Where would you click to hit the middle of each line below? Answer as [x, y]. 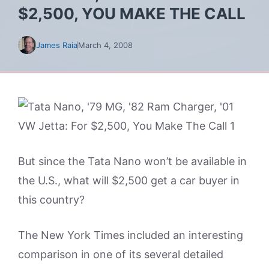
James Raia [57, 45]
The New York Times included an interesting [131, 235]
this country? [51, 200]
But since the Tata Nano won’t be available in [132, 161]
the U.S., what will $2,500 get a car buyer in [129, 180]
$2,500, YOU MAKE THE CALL [132, 14]
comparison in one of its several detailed [121, 254]
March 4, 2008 [105, 45]
